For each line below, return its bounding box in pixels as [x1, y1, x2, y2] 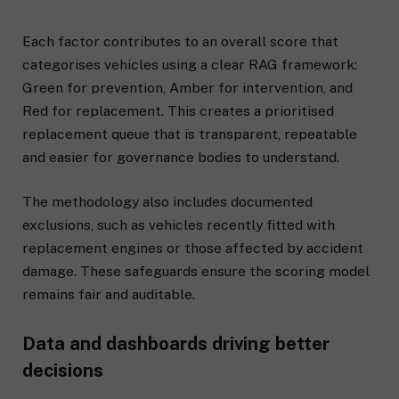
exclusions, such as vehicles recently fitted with [22, 216, 335, 234]
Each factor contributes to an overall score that [22, 33, 338, 51]
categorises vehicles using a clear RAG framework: [22, 56, 357, 74]
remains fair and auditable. [22, 286, 195, 304]
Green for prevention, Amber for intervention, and [22, 79, 353, 97]
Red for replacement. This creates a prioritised [22, 102, 334, 120]
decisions [22, 360, 103, 382]
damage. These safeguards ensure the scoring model [22, 263, 370, 281]
